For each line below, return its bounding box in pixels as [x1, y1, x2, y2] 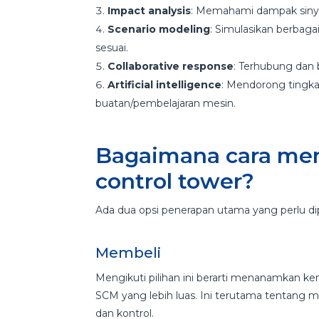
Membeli [95, 244, 162, 262]
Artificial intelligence [108, 78, 222, 92]
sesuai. [95, 41, 129, 55]
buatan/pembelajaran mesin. [95, 97, 236, 110]
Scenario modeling [108, 23, 211, 36]
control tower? [95, 168, 255, 195]
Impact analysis [108, 4, 192, 18]
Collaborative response [108, 60, 234, 73]
